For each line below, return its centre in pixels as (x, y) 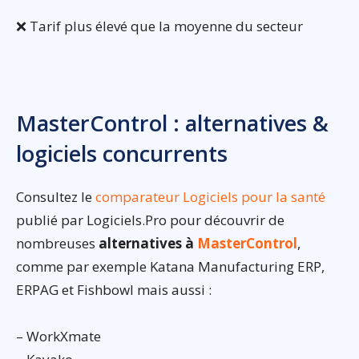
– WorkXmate (58, 337)
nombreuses (57, 244)
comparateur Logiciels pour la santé (210, 197)
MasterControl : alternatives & (172, 123)
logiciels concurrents (122, 154)
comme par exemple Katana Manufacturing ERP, (170, 267)
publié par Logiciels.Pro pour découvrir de (150, 220)
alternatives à (148, 244)
